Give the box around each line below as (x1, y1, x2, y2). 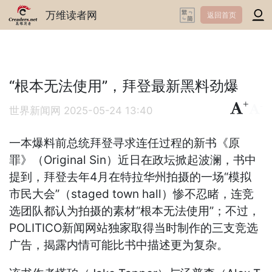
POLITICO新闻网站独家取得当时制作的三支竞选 (9, 221, 259, 236)
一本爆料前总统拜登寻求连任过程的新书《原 (9, 136, 240, 151)
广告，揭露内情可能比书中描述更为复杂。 (9, 238, 229, 253)
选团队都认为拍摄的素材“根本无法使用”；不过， (9, 204, 260, 219)
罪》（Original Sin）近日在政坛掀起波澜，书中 (9, 153, 257, 168)
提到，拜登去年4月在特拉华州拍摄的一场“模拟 (9, 170, 252, 185)
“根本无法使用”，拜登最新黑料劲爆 (9, 77, 239, 95)
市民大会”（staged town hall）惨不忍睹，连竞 (9, 187, 254, 202)
